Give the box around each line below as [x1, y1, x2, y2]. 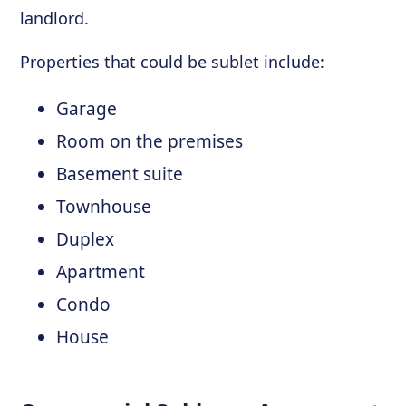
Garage [56, 97, 118, 121]
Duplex [56, 227, 115, 251]
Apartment [56, 260, 146, 284]
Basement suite [56, 162, 184, 186]
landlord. [20, 7, 90, 29]
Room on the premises [56, 130, 244, 153]
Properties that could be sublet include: [20, 51, 325, 72]
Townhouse [56, 195, 152, 218]
